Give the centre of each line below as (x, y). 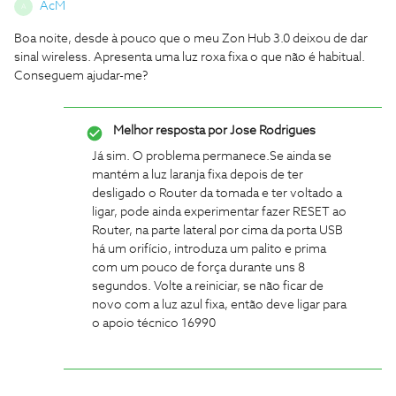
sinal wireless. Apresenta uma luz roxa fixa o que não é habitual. (190, 57)
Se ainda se (301, 156)
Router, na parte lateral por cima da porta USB (217, 231)
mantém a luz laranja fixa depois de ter (198, 175)
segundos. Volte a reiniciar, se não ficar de (208, 286)
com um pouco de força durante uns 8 (198, 268)
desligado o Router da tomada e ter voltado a (217, 194)
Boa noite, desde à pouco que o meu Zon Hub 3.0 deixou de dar (191, 39)
